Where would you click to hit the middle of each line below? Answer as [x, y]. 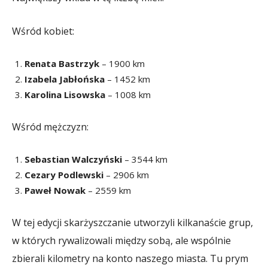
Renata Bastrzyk [62, 63]
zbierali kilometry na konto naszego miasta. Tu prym [130, 258]
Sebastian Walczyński [73, 159]
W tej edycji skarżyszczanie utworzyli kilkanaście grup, [133, 222]
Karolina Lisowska [65, 94]
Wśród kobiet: [43, 31]
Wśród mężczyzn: [50, 127]
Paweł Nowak [55, 190]
